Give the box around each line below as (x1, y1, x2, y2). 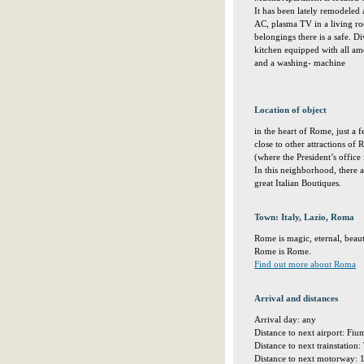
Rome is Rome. (254, 246, 311, 256)
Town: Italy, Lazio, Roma (254, 212, 354, 222)
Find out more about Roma (254, 259, 356, 269)
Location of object (254, 105, 327, 115)
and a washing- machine (254, 58, 345, 67)
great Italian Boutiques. (254, 178, 341, 188)
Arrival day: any (254, 314, 316, 324)
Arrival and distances (254, 293, 338, 303)
